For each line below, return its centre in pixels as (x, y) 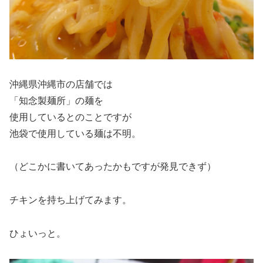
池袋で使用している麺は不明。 (75, 133)
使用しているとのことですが (70, 117)
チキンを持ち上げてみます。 (70, 200)
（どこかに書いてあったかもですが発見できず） (113, 167)
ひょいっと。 (38, 233)
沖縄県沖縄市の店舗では (61, 84)
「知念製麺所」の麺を (56, 100)
